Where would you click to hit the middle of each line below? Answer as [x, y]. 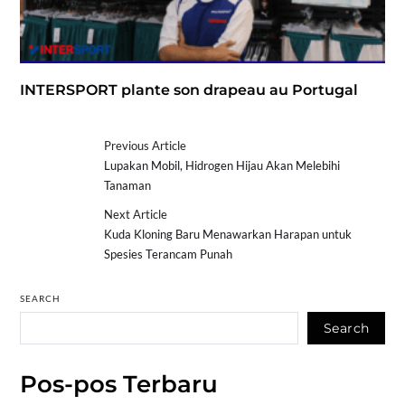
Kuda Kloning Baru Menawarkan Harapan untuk [228, 235]
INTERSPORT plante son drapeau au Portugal [188, 90]
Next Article [136, 215]
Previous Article [146, 146]
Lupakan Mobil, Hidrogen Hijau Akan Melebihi [222, 166]
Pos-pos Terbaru [118, 385]
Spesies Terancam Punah [169, 254]
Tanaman [128, 186]
